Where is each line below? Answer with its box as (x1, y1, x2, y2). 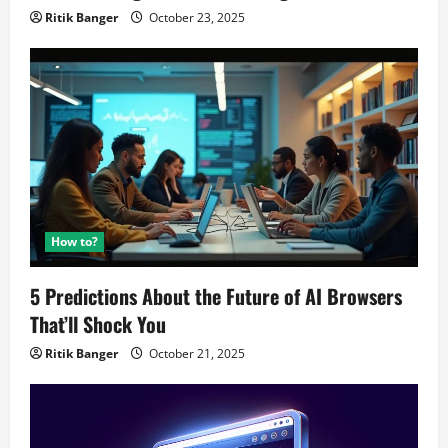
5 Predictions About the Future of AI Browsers (30, 281, 402, 312)
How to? (51, 233, 98, 251)
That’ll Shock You (30, 309, 166, 340)
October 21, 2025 (146, 345, 245, 363)
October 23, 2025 (146, 8, 245, 26)
